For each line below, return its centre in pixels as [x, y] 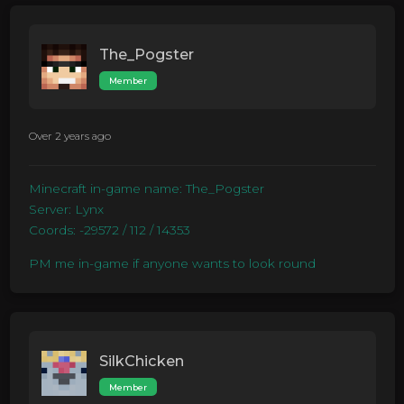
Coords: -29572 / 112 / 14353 [109, 230]
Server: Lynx [66, 210]
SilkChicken [141, 361]
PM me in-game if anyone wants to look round [172, 264]
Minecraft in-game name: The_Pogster [146, 189]
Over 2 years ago [69, 135]
